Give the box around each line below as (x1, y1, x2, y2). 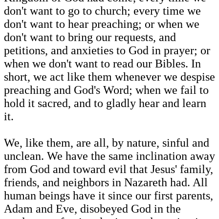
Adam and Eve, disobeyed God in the (4, 202, 181, 216)
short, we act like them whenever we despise (4, 70, 215, 84)
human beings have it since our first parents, (4, 189, 213, 202)
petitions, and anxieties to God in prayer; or (4, 44, 210, 57)
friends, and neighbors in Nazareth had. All (4, 176, 208, 189)
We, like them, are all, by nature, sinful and (4, 136, 209, 150)
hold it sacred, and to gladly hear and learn (4, 97, 206, 110)
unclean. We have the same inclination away (4, 150, 215, 163)
